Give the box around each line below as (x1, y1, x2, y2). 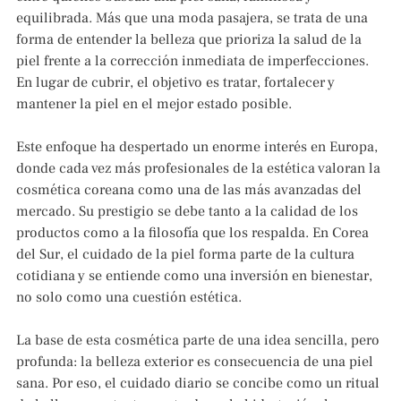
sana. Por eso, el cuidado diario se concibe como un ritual (16, 374, 380, 393)
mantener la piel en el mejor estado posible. (16, 95, 292, 114)
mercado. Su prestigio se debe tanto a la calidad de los (16, 202, 358, 221)
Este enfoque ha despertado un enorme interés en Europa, (16, 138, 378, 157)
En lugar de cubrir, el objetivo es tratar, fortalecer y (16, 73, 335, 92)
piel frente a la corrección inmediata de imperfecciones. (16, 52, 369, 71)
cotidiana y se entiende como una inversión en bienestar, (16, 267, 372, 286)
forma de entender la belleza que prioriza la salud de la (16, 30, 362, 49)
